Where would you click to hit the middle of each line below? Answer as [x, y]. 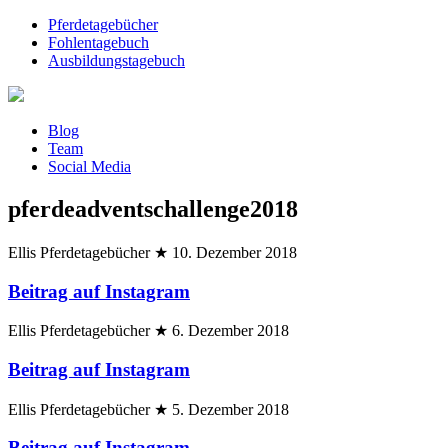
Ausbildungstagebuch [116, 60]
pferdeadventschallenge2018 [153, 208]
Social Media [89, 166]
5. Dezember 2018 [230, 409]
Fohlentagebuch [98, 42]
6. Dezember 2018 [230, 331]
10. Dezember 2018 [234, 252]
